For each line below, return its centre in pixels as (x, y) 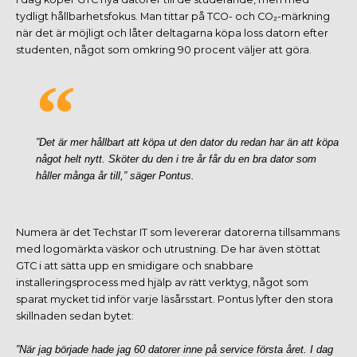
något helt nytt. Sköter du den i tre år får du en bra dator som (176, 159)
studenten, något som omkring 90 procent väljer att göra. (164, 49)
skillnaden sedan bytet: (75, 316)
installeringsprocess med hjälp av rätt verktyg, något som (162, 283)
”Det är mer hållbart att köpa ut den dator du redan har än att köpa (187, 143)
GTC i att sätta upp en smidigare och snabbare (135, 266)
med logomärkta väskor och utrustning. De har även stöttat (168, 249)
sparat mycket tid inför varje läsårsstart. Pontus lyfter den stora (175, 300)
